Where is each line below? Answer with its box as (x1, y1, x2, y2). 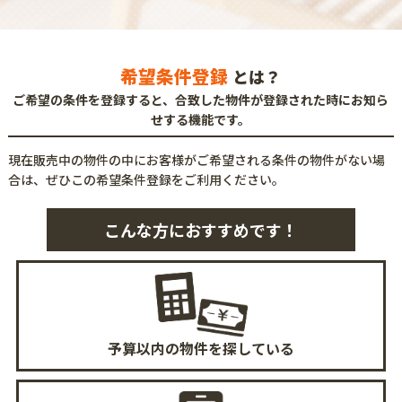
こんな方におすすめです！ (103, 218, 298, 242)
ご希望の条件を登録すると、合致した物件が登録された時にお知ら (13, 90, 389, 109)
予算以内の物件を (107, 337, 223, 360)
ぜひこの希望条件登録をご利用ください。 (45, 170, 284, 188)
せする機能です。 (151, 109, 251, 128)
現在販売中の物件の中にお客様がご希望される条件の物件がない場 (7, 150, 385, 169)
